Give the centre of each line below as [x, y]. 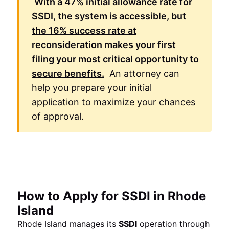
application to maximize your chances [113, 102]
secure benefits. [68, 73]
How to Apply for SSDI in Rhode [112, 196]
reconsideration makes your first [104, 45]
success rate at [102, 30]
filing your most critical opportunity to [115, 59]
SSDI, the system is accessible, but [109, 16]
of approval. [58, 116]
